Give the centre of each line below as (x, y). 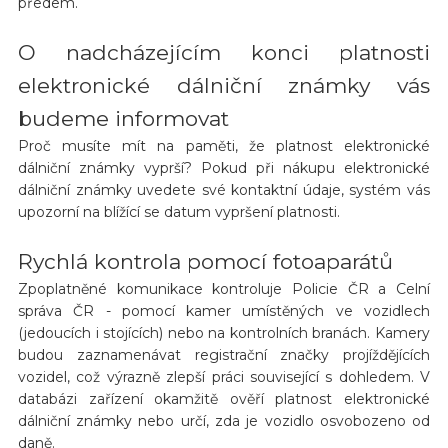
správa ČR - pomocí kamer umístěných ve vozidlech (224, 310)
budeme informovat (123, 118)
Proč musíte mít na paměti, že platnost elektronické (224, 145)
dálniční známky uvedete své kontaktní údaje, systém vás (224, 189)
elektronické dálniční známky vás (224, 85)
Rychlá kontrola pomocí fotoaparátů (205, 261)
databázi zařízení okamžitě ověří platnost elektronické (224, 398)
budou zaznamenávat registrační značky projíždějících (224, 354)
